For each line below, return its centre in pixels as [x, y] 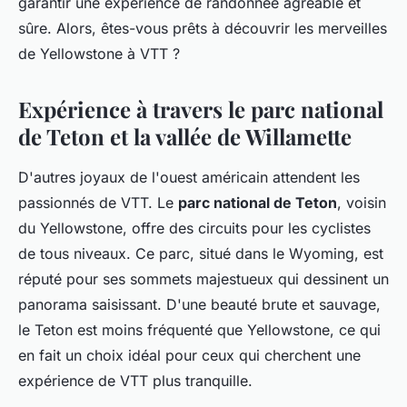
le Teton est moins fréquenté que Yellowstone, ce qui [199, 329]
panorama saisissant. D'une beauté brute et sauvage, [199, 304]
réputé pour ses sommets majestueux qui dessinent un [203, 278]
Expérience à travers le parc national [201, 109]
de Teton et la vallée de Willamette [185, 136]
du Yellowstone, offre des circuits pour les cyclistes [194, 228]
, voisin [362, 202]
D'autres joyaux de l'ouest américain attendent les [189, 177]
